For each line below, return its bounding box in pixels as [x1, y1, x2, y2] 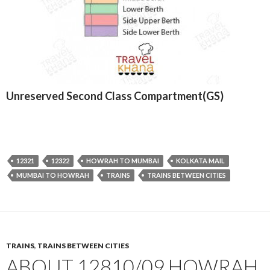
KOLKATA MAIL [176, 157, 225, 165]
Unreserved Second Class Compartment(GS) [6, 89, 224, 103]
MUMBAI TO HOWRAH [16, 171, 89, 180]
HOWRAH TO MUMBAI [86, 157, 159, 165]
